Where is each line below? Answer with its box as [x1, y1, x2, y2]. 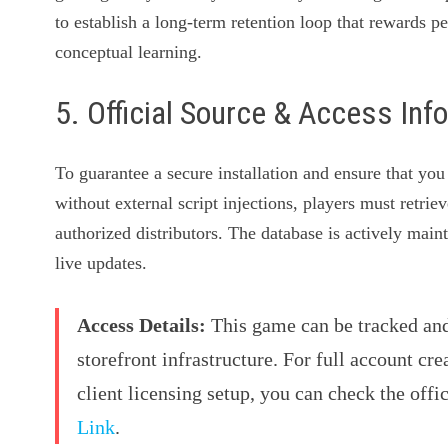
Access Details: [77, 314, 207, 337]
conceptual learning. [55, 41, 203, 62]
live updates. [55, 253, 148, 274]
